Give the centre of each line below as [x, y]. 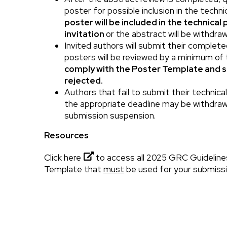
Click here [63, 158]
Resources [67, 136]
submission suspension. [111, 116]
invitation [85, 34]
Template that [74, 169]
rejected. [84, 81]
